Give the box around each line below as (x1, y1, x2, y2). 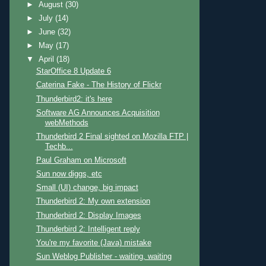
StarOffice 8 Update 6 (36, 67, 111, 76)
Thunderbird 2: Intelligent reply (36, 224, 140, 233)
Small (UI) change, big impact (36, 183, 138, 192)
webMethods (45, 118, 88, 127)
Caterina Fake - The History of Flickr (36, 81, 161, 90)
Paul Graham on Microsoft (36, 156, 126, 165)
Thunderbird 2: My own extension (36, 197, 150, 206)
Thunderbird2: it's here (36, 94, 112, 103)
